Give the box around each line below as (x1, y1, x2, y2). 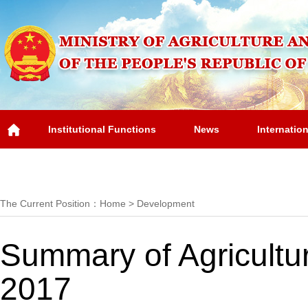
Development (137, 198, 195, 209)
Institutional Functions (48, 124, 156, 135)
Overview (23, 162, 66, 173)
